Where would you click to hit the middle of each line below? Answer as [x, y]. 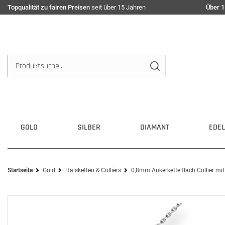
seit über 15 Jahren [118, 7]
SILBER [89, 127]
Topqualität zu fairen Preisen [49, 7]
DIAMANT [155, 127]
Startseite [20, 170]
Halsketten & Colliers [93, 170]
